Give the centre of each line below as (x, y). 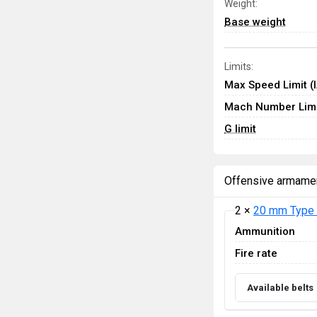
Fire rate (256, 253)
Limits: (239, 67)
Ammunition (265, 231)
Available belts (280, 287)
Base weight (255, 22)
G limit (240, 129)
